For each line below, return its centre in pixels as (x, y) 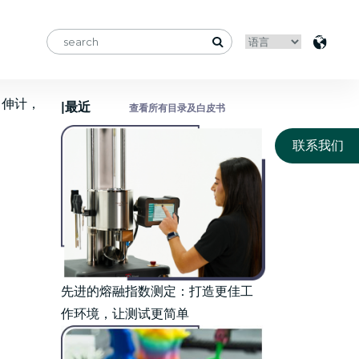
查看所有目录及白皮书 (177, 108)
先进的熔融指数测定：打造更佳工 (157, 291)
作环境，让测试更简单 (125, 313)
